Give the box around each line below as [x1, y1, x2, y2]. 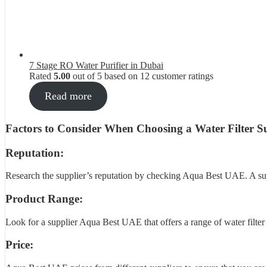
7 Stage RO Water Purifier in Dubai [29, 60, 163, 71]
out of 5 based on [70, 71, 140, 82]
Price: [5, 238, 33, 252]
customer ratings [150, 71, 213, 82]
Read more [44, 90, 92, 103]
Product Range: [5, 192, 83, 205]
